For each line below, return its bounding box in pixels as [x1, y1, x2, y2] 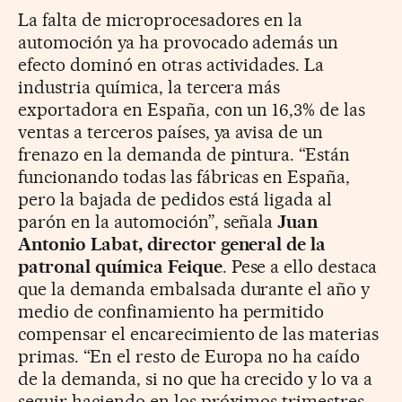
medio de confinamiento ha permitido [18, 300, 325, 322]
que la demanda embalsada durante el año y [18, 277, 371, 300]
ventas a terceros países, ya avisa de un [18, 120, 324, 143]
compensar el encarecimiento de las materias [18, 322, 380, 345]
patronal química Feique [18, 255, 223, 277]
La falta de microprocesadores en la [18, 8, 303, 31]
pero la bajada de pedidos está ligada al [18, 188, 333, 210]
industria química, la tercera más [18, 75, 281, 98]
